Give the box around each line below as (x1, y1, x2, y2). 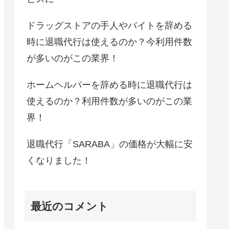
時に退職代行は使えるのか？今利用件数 (27, 37, 192, 48)
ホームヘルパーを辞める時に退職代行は (27, 80, 192, 90)
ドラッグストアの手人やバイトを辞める (27, 20, 192, 31)
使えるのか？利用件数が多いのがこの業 (27, 96, 192, 107)
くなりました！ (27, 155, 91, 166)
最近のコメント (31, 200, 108, 212)
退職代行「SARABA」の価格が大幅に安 (27, 139, 193, 150)
